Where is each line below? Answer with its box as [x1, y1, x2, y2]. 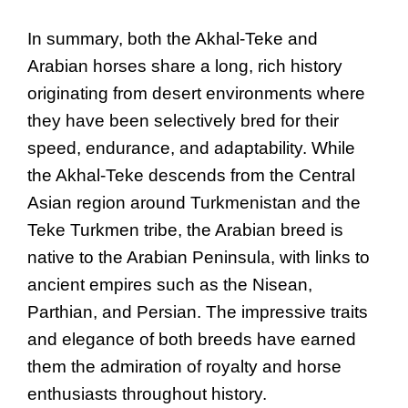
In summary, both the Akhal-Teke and [27, 28, 318, 48]
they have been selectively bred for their [27, 110, 339, 130]
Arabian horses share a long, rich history [27, 56, 342, 76]
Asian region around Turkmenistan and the [27, 192, 361, 212]
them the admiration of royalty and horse [27, 356, 342, 376]
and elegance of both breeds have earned [27, 329, 356, 349]
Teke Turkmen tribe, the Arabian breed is [27, 219, 343, 240]
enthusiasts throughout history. [27, 383, 267, 403]
